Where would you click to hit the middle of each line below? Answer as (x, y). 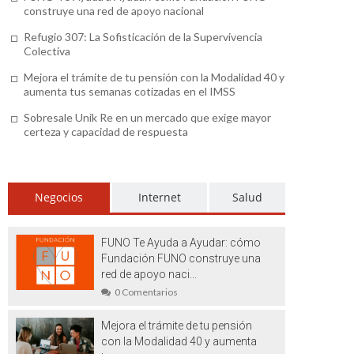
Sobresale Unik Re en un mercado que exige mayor (147, 117)
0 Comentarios (147, 292)
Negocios (59, 197)
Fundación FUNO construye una (181, 258)
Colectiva (47, 51)
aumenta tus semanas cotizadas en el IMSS (130, 91)
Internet (160, 197)
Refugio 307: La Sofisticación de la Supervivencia (143, 37)
